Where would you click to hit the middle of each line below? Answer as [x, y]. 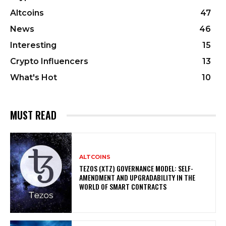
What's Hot [34, 78]
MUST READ [33, 115]
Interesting [33, 45]
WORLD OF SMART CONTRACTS [123, 187]
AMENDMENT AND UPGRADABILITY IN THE [137, 178]
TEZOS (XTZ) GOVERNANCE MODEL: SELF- [136, 168]
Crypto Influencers [49, 62]
